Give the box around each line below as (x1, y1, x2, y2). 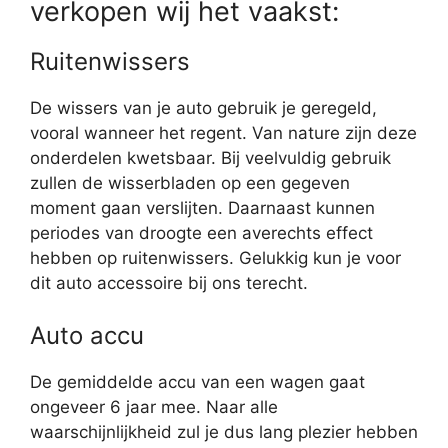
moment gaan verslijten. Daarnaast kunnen (30, 198, 375, 219)
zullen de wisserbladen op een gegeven (30, 173, 350, 194)
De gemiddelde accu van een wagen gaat (30, 371, 365, 392)
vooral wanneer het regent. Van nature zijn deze (30, 123, 417, 144)
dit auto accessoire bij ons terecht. (30, 273, 308, 294)
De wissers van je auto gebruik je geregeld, (30, 98, 377, 119)
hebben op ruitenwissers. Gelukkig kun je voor (30, 248, 401, 269)
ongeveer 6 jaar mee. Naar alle (30, 396, 278, 417)
